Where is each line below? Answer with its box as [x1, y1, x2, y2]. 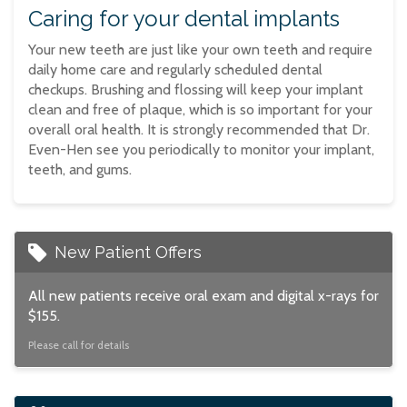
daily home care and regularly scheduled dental [28, 61, 323, 79]
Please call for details [28, 339, 129, 352]
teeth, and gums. [28, 161, 132, 179]
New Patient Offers [50, 243, 202, 263]
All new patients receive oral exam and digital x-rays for [28, 287, 379, 305]
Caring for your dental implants [28, 5, 340, 33]
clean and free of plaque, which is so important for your [28, 101, 372, 119]
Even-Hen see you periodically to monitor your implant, [28, 141, 374, 159]
